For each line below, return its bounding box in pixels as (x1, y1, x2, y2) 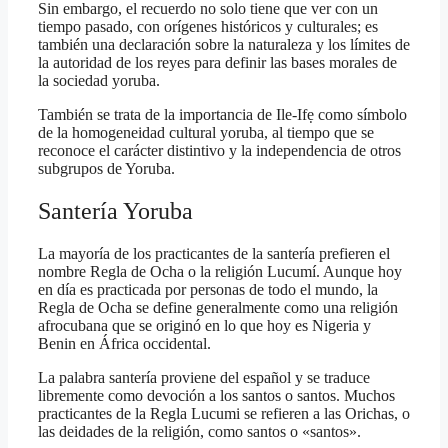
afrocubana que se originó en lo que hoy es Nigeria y (38, 317, 371, 335)
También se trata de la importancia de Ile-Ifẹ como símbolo (38, 106, 407, 124)
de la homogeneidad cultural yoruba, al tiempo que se (38, 124, 374, 142)
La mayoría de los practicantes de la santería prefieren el (38, 245, 390, 263)
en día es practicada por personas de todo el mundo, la (38, 281, 378, 299)
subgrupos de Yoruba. (38, 160, 175, 178)
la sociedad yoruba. (38, 72, 160, 90)
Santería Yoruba (38, 198, 193, 225)
